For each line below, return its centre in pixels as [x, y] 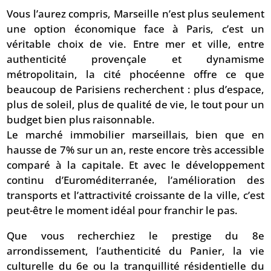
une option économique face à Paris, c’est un [135, 29]
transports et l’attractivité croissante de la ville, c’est [135, 195]
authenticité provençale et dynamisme [135, 59]
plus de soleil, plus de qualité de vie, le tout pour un [135, 105]
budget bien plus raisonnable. [81, 120]
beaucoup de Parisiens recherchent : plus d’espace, [135, 90]
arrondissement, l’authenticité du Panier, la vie [135, 251]
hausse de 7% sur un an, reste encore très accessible [135, 150]
